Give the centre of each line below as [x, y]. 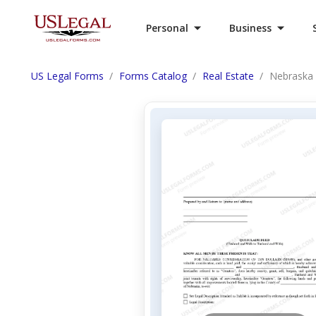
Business [250, 28]
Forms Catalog [153, 76]
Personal [167, 28]
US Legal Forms [67, 76]
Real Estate [228, 76]
